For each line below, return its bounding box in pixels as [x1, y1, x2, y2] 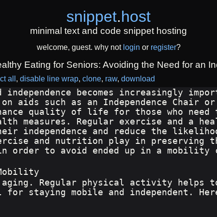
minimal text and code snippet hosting [30, 26, 187, 36]
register [150, 43, 176, 52]
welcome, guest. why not [36, 43, 123, 52]
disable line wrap [20, 75, 78, 83]
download [121, 75, 155, 83]
